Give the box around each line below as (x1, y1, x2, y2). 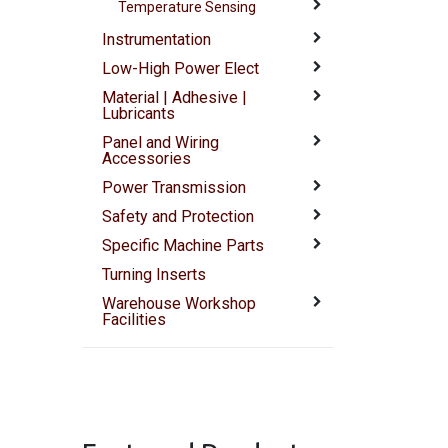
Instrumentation (102, 30, 212, 50)
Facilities (102, 310, 167, 330)
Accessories (102, 149, 192, 169)
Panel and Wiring (102, 133, 220, 153)
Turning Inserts (102, 265, 207, 285)
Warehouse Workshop (102, 294, 257, 314)
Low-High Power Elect (102, 59, 260, 79)
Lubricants (102, 104, 176, 124)
